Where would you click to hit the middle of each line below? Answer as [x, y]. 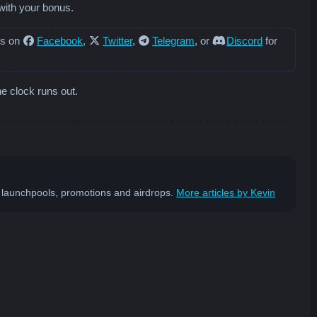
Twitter [117, 40]
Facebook [60, 40]
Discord [244, 40]
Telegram [173, 40]
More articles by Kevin [226, 192]
